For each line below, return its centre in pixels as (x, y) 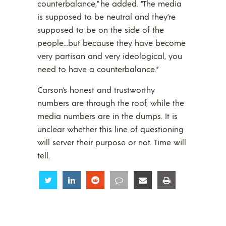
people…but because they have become (111, 43)
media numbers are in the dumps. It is (107, 116)
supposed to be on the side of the (101, 30)
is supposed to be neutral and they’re (106, 16)
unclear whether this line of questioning (110, 129)
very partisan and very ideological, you (110, 56)
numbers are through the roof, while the (111, 103)
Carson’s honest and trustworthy (96, 90)
